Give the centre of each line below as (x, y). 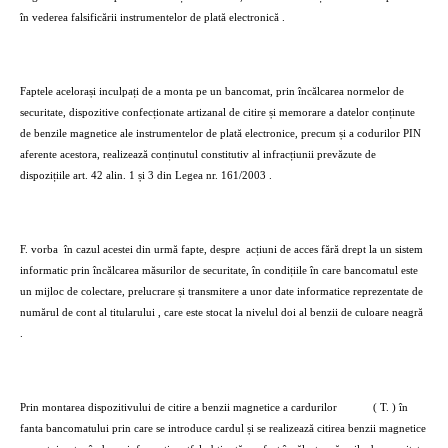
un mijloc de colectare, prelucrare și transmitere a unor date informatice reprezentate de (221, 291)
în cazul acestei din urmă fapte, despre (152, 249)
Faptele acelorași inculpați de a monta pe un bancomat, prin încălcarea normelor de (212, 91)
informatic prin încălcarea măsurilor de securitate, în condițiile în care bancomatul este (219, 270)
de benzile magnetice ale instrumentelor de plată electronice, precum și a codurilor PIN (220, 133)
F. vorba (39, 249)
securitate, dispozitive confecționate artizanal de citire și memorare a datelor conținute (217, 112)
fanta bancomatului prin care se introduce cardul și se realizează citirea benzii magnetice (223, 428)
